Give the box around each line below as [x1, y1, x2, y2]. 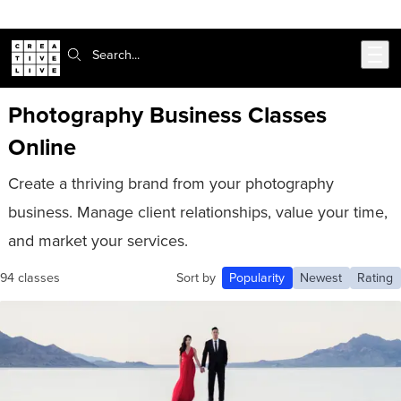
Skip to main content [13, 12, 142, 32]
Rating [357, 268, 394, 286]
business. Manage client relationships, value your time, [7, 200, 388, 223]
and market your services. [7, 228, 188, 252]
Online [7, 130, 76, 164]
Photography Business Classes [7, 98, 327, 132]
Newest [300, 268, 343, 286]
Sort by [176, 268, 217, 286]
